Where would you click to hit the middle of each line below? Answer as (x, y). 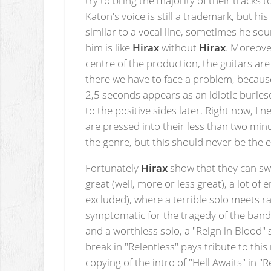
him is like (109, 47)
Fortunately (113, 168)
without (179, 47)
